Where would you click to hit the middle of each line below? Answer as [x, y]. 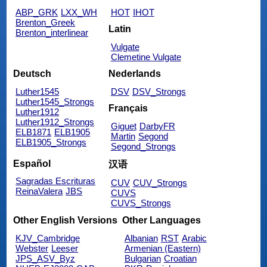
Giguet [123, 126]
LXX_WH [79, 12]
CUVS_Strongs [141, 203]
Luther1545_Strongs [55, 102]
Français [128, 108]
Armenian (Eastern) [162, 248]
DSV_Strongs [159, 92]
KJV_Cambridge [48, 238]
